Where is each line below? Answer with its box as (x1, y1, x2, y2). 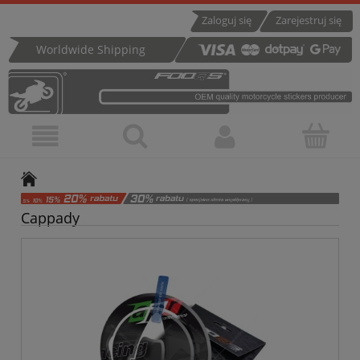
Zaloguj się (202, 13, 252, 27)
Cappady (21, 207, 80, 227)
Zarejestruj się (276, 13, 342, 27)
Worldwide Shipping (36, 42, 145, 57)
